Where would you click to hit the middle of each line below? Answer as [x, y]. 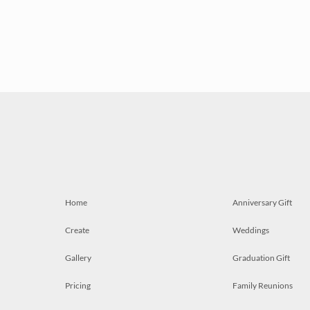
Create [77, 230]
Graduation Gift [261, 258]
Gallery [78, 258]
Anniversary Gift [262, 203]
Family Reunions [263, 286]
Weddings [251, 230]
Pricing [78, 286]
